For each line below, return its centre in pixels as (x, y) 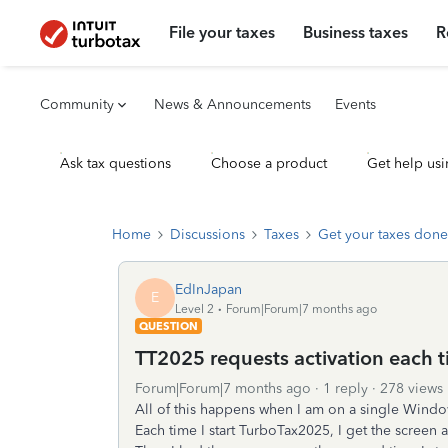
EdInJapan (208, 289)
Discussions (207, 234)
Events (355, 104)
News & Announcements (232, 104)
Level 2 (194, 308)
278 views (411, 388)
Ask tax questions (115, 163)
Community (77, 104)
